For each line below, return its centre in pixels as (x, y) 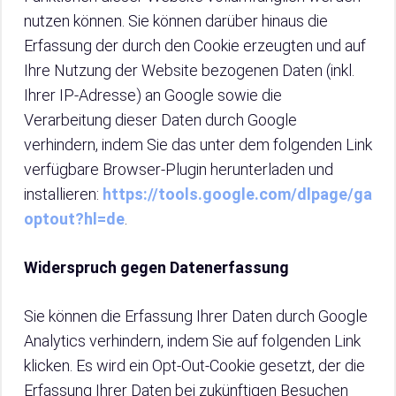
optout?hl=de (74, 219)
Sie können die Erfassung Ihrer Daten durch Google (196, 316)
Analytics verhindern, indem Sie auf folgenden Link (192, 341)
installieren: (63, 194)
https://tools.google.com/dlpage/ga (237, 194)
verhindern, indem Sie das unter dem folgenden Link (198, 145)
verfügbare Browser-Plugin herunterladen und (179, 169)
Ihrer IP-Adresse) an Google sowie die (153, 95)
